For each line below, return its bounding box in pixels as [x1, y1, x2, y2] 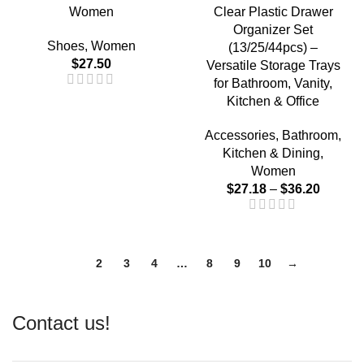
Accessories [205, 128, 275, 142]
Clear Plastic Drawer [213, 4, 333, 19]
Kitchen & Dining [223, 145, 320, 160]
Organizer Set [233, 22, 313, 37]
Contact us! [12, 311, 110, 334]
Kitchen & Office [227, 93, 319, 108]
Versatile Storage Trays [206, 58, 340, 72]
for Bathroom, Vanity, [214, 76, 332, 90]
